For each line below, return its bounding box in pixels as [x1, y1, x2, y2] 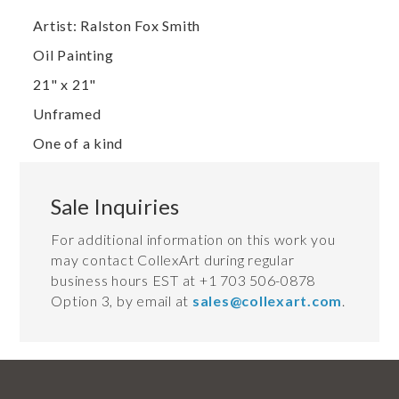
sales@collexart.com [191, 292, 343, 310]
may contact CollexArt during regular [51, 251, 295, 269]
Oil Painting [33, 46, 114, 64]
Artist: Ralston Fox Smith [33, 17, 201, 35]
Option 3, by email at [51, 292, 192, 310]
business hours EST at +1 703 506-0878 [51, 272, 316, 289]
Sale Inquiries [51, 193, 180, 220]
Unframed [33, 105, 102, 123]
